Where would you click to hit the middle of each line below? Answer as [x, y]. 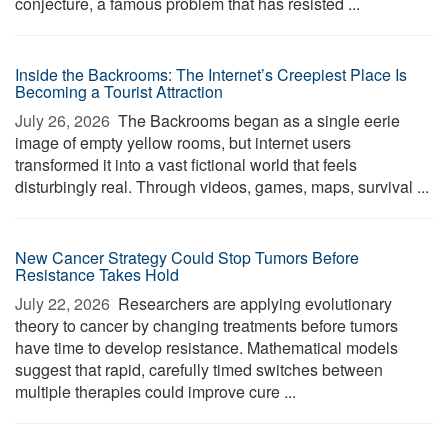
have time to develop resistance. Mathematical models [206, 347]
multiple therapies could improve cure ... [155, 391]
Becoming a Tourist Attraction [119, 91]
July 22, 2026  [64, 303]
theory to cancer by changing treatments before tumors [206, 325]
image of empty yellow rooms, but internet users [183, 142]
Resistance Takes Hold [97, 274]
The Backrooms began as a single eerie [257, 120]
